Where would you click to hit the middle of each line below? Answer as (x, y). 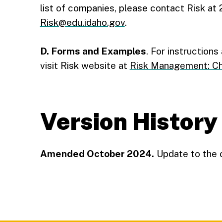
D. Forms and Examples (93, 51)
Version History (129, 121)
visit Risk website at (85, 65)
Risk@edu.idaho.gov (82, 22)
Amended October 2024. (97, 154)
